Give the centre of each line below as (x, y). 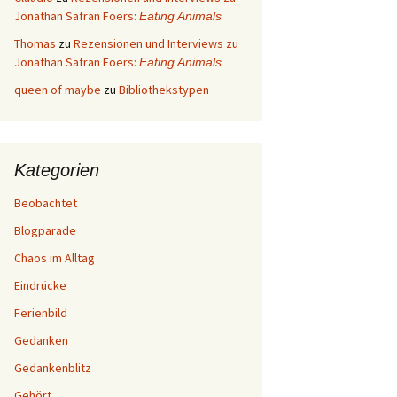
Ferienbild (41, 313)
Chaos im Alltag (54, 258)
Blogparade (45, 230)
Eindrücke (40, 285)
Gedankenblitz (53, 368)
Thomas (35, 43)
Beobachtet (46, 203)
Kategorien (57, 170)
